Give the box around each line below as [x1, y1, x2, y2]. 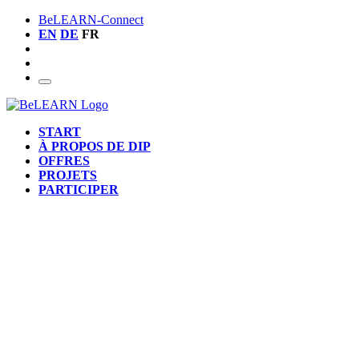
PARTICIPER [38, 183, 119, 196]
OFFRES [38, 154, 90, 167]
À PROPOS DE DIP [38, 139, 151, 153]
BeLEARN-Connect [38, 13, 143, 26]
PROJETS [38, 168, 97, 182]
